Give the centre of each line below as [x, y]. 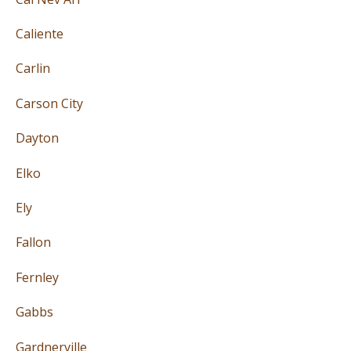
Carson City [49, 103]
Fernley [37, 277]
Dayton [37, 138]
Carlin [33, 69]
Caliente [40, 34]
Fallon [33, 242]
